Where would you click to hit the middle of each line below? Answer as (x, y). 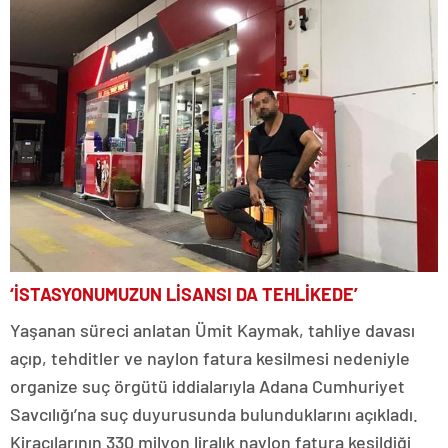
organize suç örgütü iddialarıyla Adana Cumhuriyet (207, 386)
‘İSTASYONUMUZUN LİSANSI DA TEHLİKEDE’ (184, 294)
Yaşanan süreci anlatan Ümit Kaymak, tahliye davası (212, 330)
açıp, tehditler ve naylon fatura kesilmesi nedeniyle (210, 358)
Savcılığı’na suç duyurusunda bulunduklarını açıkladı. (214, 414)
